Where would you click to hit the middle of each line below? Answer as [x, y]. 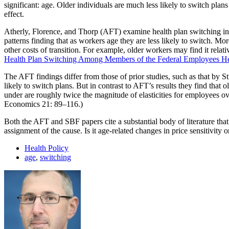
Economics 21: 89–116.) [43, 104]
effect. [14, 14]
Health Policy [47, 148]
